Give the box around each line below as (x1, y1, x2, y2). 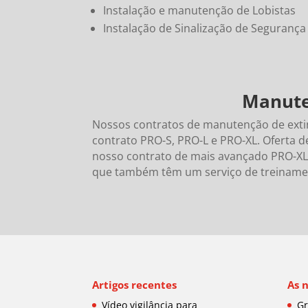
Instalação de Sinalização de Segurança (103, 21, 307, 36)
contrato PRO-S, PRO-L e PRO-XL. (92, 132, 263, 148)
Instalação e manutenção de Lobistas (103, 3, 296, 19)
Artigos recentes (92, 277, 177, 291)
